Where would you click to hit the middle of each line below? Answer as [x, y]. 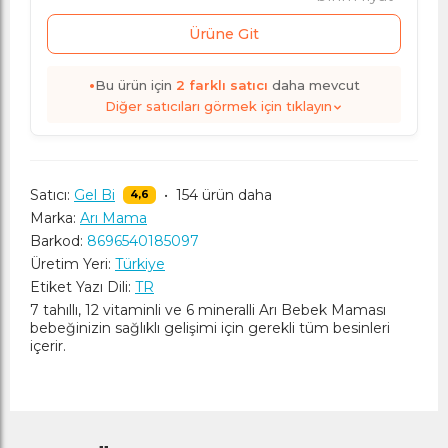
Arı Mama [113, 218]
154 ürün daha [223, 195]
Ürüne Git [224, 34]
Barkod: [56, 241]
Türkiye [140, 264]
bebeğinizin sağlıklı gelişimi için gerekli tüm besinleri [210, 328]
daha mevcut [313, 85]
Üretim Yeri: [70, 264]
